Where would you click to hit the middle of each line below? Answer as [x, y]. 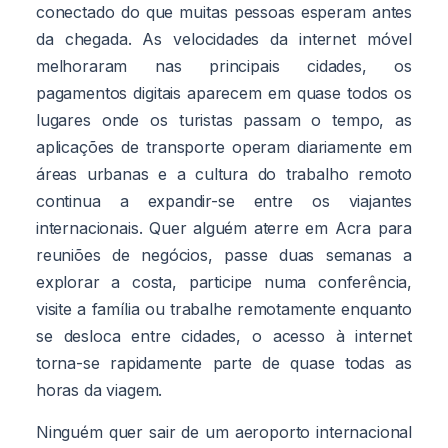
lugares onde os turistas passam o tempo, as [224, 119]
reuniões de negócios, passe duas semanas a [224, 254]
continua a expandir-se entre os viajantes [224, 200]
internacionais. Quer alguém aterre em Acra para [224, 227]
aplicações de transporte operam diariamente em [224, 146]
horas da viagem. [99, 389]
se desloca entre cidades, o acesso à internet [224, 335]
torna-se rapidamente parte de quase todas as [224, 362]
